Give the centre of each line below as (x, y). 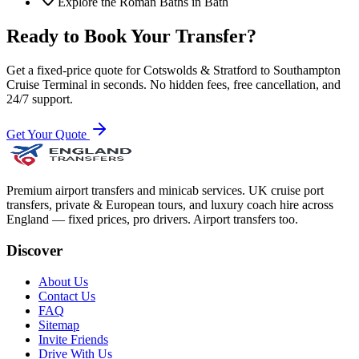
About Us (63, 281)
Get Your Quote (48, 135)
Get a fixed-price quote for (75, 71)
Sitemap (59, 325)
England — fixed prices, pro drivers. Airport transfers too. (152, 220)
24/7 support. (40, 99)
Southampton (307, 71)
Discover (34, 250)
